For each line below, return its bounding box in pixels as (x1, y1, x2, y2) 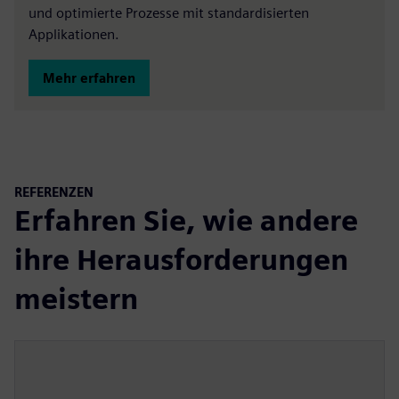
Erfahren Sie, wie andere (14, 202, 358, 238)
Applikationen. (28, 26, 119, 43)
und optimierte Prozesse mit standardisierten (28, 4, 309, 21)
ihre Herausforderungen (14, 241, 348, 277)
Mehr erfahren (43, 70, 135, 85)
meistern (14, 281, 138, 316)
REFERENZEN (14, 184, 94, 199)
